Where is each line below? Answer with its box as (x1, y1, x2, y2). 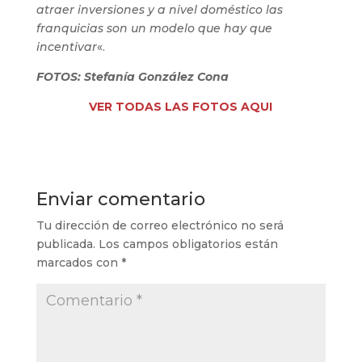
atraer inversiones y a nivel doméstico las (36, 2, 283, 17)
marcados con (36, 255, 121, 270)
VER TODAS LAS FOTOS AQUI (89, 99, 273, 114)
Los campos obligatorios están (98, 236, 278, 251)
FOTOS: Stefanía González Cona (36, 69, 229, 84)
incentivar (36, 39, 97, 54)
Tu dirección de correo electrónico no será (36, 217, 284, 233)
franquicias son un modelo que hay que (36, 20, 272, 36)
